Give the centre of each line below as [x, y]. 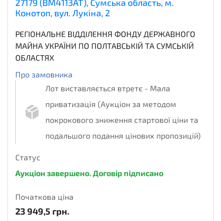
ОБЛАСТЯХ [35, 58]
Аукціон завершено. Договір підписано [89, 173]
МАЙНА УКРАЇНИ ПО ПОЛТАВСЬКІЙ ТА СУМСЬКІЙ [105, 46]
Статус [28, 157]
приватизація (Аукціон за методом [111, 104]
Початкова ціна [44, 197]
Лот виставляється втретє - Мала [108, 88]
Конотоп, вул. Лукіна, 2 [63, 13]
